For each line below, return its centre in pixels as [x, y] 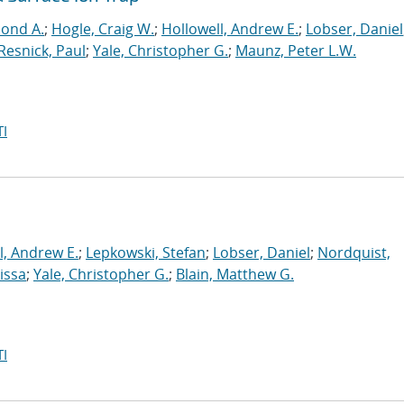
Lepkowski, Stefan [146, 252]
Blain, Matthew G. [235, 274]
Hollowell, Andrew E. [230, 29]
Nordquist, [354, 252]
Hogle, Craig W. [103, 29]
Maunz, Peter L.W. [296, 50]
